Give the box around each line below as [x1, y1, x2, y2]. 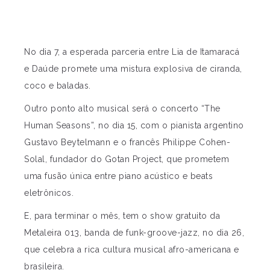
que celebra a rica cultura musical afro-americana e [24, 245, 239, 255]
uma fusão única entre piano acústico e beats [24, 171, 213, 181]
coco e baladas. [24, 81, 91, 91]
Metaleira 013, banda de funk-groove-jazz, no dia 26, [24, 228, 244, 238]
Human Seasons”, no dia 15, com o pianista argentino [24, 121, 244, 131]
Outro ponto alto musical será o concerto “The [24, 104, 221, 114]
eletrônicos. [24, 188, 74, 198]
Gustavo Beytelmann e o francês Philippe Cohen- [24, 137, 230, 148]
